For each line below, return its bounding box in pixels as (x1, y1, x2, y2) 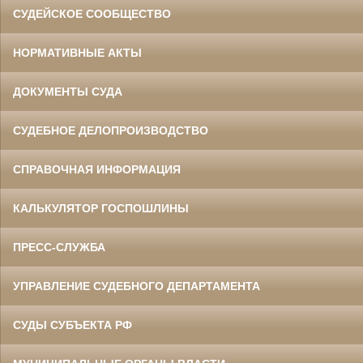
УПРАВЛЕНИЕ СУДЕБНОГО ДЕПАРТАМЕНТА (13, 280, 260, 293)
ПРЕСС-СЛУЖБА (13, 241, 105, 254)
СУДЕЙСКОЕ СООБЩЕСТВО (13, 7, 171, 21)
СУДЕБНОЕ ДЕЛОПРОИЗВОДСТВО (13, 124, 208, 138)
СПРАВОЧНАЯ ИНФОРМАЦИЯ (13, 163, 181, 177)
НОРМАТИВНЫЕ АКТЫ (13, 46, 142, 60)
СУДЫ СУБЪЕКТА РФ (13, 318, 132, 332)
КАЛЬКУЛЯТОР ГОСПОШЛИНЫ (13, 202, 189, 216)
